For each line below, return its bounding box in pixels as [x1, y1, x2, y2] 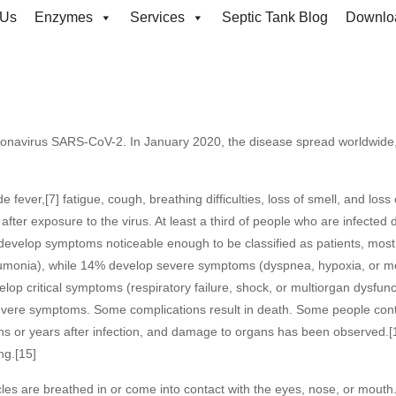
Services [130, 10, 185, 25]
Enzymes [34, 10, 93, 25]
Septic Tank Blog [222, 10, 328, 25]
